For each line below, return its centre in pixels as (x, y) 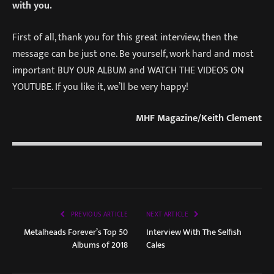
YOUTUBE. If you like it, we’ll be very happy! (100, 87)
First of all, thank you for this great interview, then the (125, 37)
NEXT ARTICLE (168, 215)
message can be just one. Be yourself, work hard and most (133, 54)
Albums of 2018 (100, 245)
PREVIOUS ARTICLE (98, 215)
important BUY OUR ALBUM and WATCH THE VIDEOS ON (128, 70)
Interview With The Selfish (194, 232)
